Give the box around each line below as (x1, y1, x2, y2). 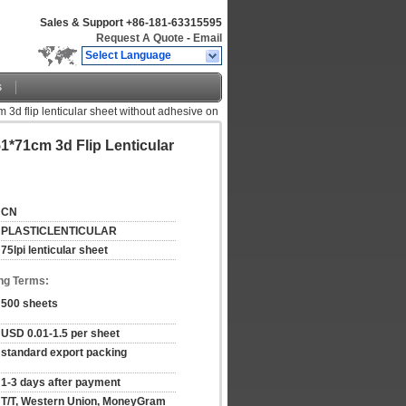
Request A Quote (96, 32, 184, 44)
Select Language (85, 49, 171, 62)
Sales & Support (40, 16, 126, 29)
